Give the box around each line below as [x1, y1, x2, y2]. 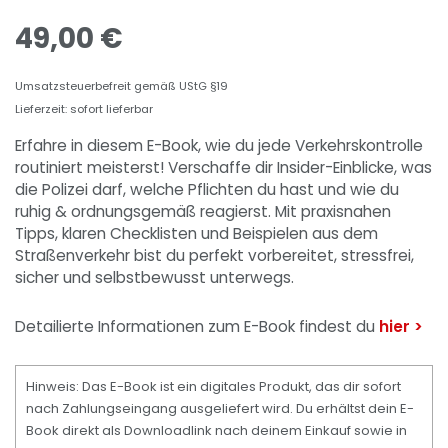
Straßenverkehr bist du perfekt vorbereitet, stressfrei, [15, 245, 414, 266]
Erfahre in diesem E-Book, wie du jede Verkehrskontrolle [15, 135, 423, 156]
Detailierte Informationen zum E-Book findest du [15, 315, 379, 337]
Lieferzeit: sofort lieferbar [15, 101, 153, 117]
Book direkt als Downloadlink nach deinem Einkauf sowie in [26, 420, 407, 440]
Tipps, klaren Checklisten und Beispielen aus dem [15, 223, 378, 244]
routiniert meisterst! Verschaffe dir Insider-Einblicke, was [15, 157, 432, 178]
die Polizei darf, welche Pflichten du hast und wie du [15, 179, 399, 200]
